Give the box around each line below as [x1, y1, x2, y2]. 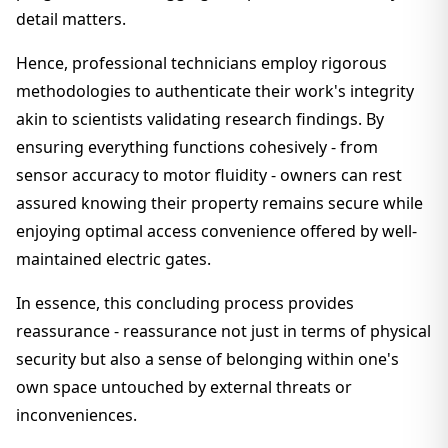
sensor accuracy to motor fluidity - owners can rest [16, 164, 402, 186]
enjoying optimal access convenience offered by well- [16, 220, 417, 242]
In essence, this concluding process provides [16, 292, 354, 314]
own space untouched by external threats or [16, 376, 352, 398]
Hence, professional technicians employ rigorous [16, 52, 387, 74]
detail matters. [16, 8, 126, 30]
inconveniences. [16, 404, 137, 426]
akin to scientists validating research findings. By [16, 108, 384, 130]
